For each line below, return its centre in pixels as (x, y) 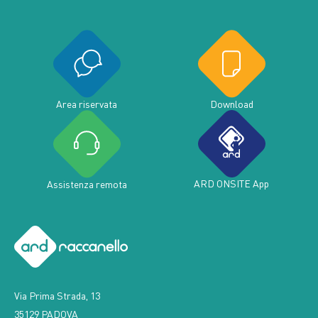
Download (231, 89)
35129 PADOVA (46, 300)
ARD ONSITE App (231, 169)
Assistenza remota (87, 170)
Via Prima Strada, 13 (57, 281)
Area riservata (87, 89)
